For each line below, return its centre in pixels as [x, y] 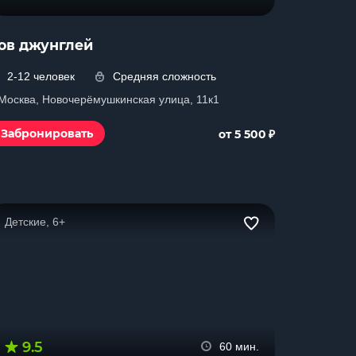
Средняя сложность [164, 76]
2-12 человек [41, 76]
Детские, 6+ [35, 222]
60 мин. [239, 346]
